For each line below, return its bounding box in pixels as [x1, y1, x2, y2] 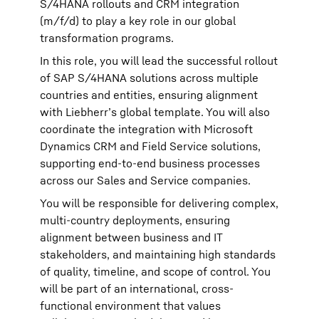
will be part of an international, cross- [40, 281, 234, 296]
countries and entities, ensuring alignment [40, 88, 258, 102]
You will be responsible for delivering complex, [40, 196, 278, 210]
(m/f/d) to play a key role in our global [40, 14, 236, 28]
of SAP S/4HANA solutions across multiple [40, 70, 258, 85]
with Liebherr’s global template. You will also [40, 105, 270, 119]
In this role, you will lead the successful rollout [40, 53, 278, 68]
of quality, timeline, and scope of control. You [40, 264, 271, 278]
